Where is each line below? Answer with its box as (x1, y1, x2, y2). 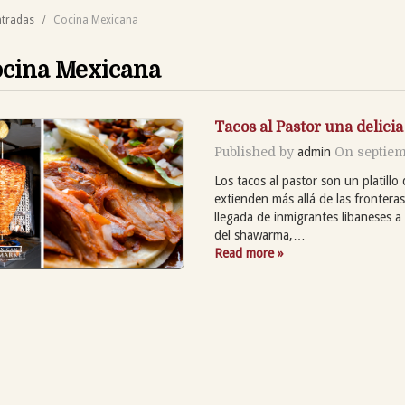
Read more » (214, 245, 285, 260)
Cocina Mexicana (53, 13, 139, 26)
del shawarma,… (214, 227, 306, 242)
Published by (214, 144, 298, 159)
